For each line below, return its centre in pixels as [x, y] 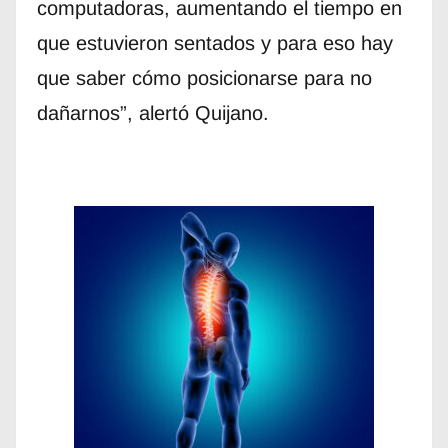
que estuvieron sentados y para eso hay [214, 42]
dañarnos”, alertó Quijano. [152, 112]
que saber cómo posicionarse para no [204, 77]
